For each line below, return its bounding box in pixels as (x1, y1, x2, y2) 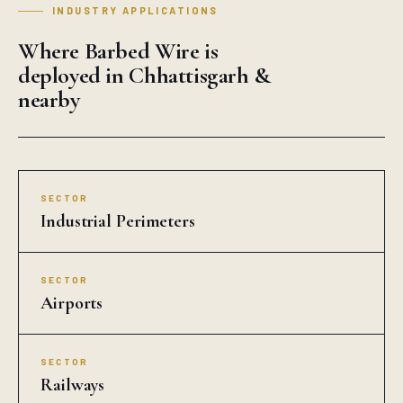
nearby (18, 85, 80, 113)
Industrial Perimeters (40, 210, 195, 232)
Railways (40, 374, 105, 396)
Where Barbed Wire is (18, 37, 219, 65)
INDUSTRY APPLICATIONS (52, 4, 219, 16)
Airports (40, 292, 103, 314)
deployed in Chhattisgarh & (18, 61, 271, 89)
